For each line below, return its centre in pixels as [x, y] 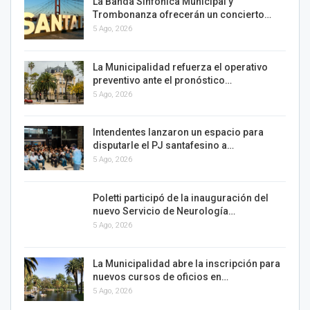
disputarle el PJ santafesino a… [163, 146]
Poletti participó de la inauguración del [181, 198]
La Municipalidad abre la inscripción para [186, 263]
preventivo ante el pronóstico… [162, 80]
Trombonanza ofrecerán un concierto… [182, 15]
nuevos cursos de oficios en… [161, 276]
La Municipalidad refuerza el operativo [180, 67]
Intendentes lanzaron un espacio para [178, 133]
